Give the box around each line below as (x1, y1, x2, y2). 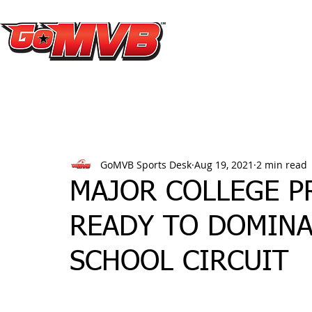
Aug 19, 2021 (194, 157, 253, 171)
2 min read (256, 157, 307, 171)
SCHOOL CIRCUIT (70, 249, 288, 276)
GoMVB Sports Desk (100, 157, 192, 171)
